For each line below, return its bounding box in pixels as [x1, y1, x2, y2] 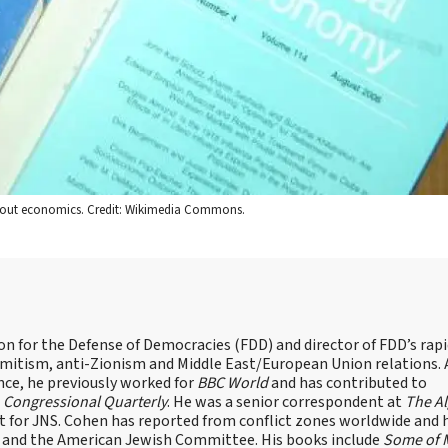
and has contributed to [268, 371, 427, 394]
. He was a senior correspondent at [167, 390, 405, 413]
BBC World [197, 371, 268, 394]
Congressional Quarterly [3, 390, 167, 413]
